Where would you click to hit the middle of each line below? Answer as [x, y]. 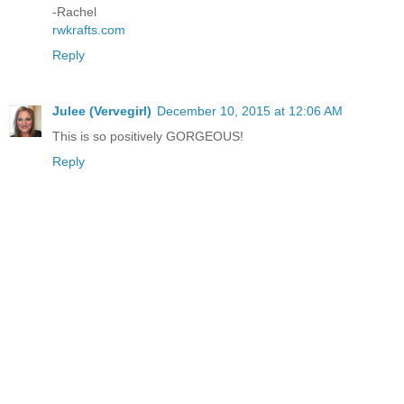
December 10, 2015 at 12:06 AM [250, 111]
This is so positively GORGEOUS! [148, 137]
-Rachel [74, 12]
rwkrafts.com [89, 30]
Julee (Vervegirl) [102, 111]
